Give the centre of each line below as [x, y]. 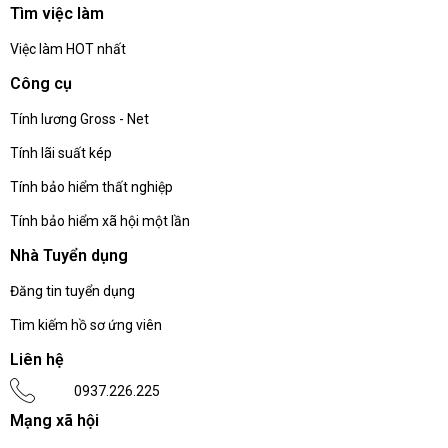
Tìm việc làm [57, 14]
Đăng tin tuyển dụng [72, 291]
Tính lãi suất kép [61, 153]
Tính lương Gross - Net [79, 119]
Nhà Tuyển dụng [69, 256]
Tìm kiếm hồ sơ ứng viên [86, 325]
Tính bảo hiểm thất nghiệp [91, 187]
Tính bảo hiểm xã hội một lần [100, 221]
